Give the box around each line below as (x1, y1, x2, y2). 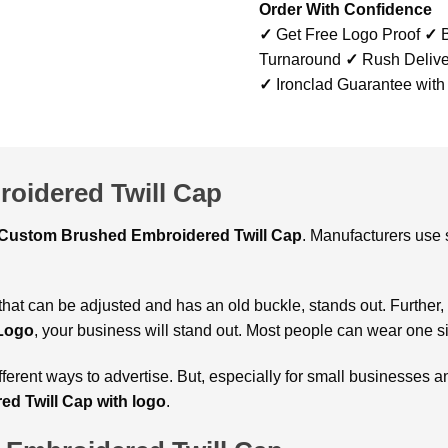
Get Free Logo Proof (272, 25, 424, 43)
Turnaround (259, 50, 345, 68)
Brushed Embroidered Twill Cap (61, 226, 302, 244)
